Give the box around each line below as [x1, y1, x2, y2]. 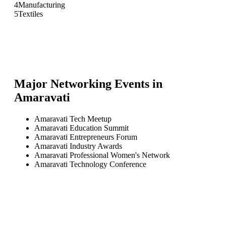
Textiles [18, 9, 43, 18]
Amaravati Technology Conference [34, 159, 146, 168]
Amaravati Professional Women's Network [34, 150, 170, 159]
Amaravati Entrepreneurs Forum [34, 132, 137, 141]
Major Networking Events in [14, 77, 162, 90]
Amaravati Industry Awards [34, 141, 122, 150]
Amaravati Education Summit [34, 123, 129, 132]
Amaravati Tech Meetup [34, 114, 111, 123]
